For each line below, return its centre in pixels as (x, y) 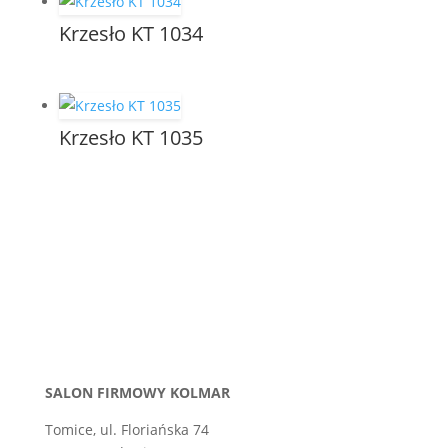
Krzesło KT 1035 (130, 138)
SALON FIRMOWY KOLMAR (137, 392)
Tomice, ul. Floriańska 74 (126, 429)
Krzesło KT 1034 (130, 33)
